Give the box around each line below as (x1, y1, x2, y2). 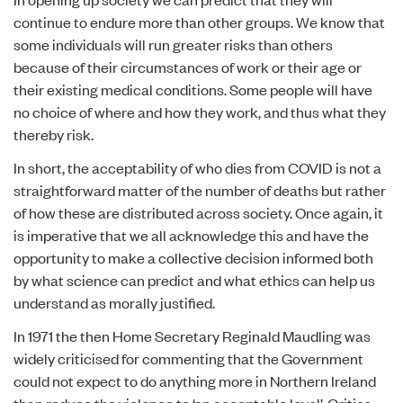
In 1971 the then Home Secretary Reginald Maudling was (13, 326, 371, 345)
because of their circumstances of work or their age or (13, 57, 362, 76)
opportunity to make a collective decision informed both (13, 247, 373, 267)
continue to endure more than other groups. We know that (13, 12, 385, 31)
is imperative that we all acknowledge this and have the (13, 225, 369, 245)
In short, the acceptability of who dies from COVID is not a (13, 157, 381, 177)
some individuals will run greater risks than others (13, 34, 333, 54)
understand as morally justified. (13, 292, 215, 312)
